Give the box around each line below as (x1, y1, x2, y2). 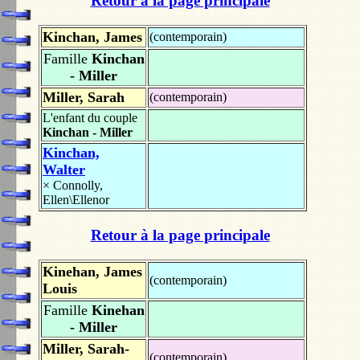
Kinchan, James (43, 29, 142, 46)
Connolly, (53, 178, 103, 193)
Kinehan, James (43, 263, 142, 280)
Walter (43, 162, 85, 178)
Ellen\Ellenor (43, 193, 109, 207)
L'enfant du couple (43, 111, 137, 125)
